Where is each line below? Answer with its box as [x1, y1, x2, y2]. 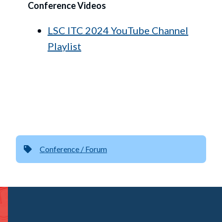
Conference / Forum [40, 144, 107, 154]
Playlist [48, 40, 81, 52]
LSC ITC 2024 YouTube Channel [48, 24, 188, 36]
